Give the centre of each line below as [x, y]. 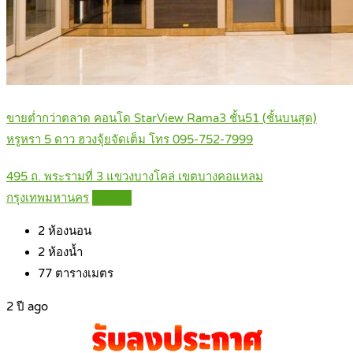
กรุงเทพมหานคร [48, 198]
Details [112, 198]
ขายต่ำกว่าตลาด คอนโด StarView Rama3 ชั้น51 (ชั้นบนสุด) [162, 119]
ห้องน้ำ [64, 253]
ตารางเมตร [83, 274]
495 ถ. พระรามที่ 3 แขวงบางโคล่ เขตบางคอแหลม [135, 177]
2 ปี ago [27, 307]
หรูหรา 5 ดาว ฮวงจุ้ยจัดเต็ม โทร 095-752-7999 [130, 140]
